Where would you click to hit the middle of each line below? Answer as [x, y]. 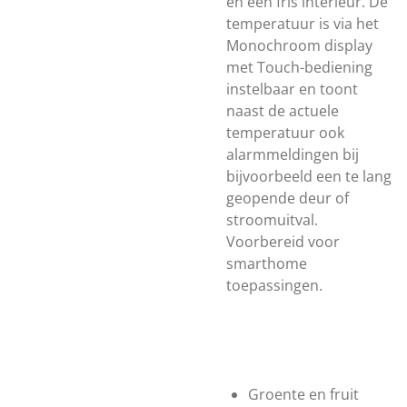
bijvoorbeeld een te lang [309, 176]
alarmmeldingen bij [293, 154]
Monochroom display [299, 45]
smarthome [267, 263]
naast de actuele [283, 111]
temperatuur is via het [303, 24]
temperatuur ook [285, 133]
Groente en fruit [303, 394]
